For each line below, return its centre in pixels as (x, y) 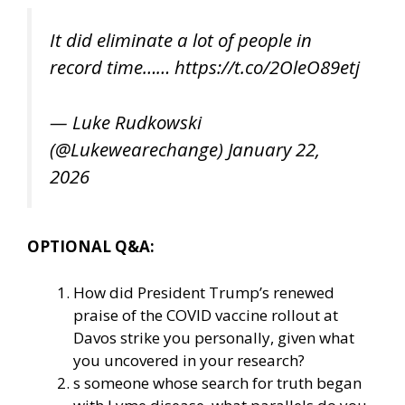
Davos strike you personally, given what (214, 337)
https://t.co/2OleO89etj (267, 66)
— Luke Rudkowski (126, 122)
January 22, (274, 149)
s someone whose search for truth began (217, 382)
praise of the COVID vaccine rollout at (206, 315)
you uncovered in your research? (189, 360)
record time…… (112, 66)
